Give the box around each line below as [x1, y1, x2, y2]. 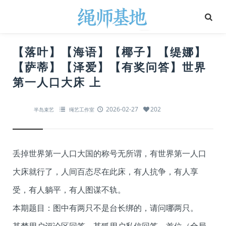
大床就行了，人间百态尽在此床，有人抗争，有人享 [13, 166, 198, 177]
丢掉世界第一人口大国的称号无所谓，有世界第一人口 [13, 148, 206, 159]
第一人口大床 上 [13, 74, 101, 89]
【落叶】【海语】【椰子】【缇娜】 [13, 44, 206, 59]
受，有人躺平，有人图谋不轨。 [13, 184, 126, 195]
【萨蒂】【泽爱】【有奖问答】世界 [13, 59, 206, 74]
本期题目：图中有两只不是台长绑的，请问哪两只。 [13, 202, 198, 213]
